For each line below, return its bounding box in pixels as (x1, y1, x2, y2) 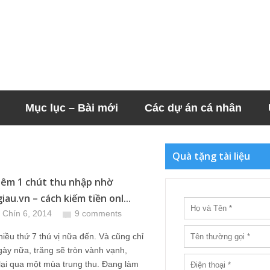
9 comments (75, 209, 122, 218)
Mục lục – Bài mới (25, 102, 118, 114)
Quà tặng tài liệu (172, 149, 250, 163)
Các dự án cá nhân (145, 102, 242, 114)
